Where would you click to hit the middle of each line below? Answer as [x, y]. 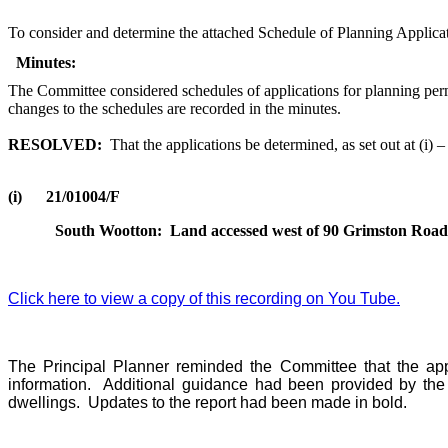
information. [49, 385]
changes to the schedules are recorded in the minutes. [174, 109]
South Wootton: [109, 231]
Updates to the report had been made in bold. [245, 403]
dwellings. [44, 403]
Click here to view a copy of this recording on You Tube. [204, 299]
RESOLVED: [55, 145]
